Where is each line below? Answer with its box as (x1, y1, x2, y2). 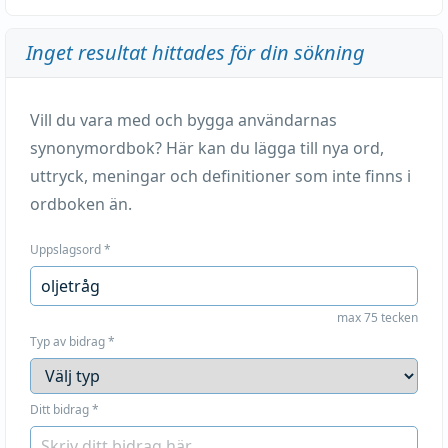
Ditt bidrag (30, 401, 89, 418)
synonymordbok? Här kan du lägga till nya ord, (30, 137, 384, 159)
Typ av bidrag (30, 333, 105, 350)
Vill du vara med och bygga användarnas (30, 109, 337, 131)
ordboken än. (30, 193, 132, 215)
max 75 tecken (337, 309, 418, 326)
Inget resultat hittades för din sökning (26, 39, 365, 66)
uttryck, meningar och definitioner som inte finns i (30, 165, 411, 187)
